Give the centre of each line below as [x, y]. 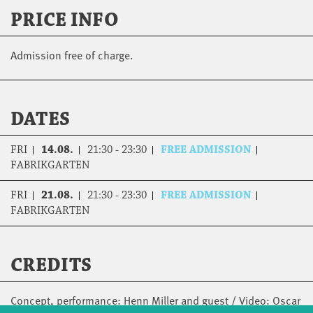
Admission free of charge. [72, 54]
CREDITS [51, 265]
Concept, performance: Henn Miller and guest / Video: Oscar [155, 299]
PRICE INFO [65, 20]
